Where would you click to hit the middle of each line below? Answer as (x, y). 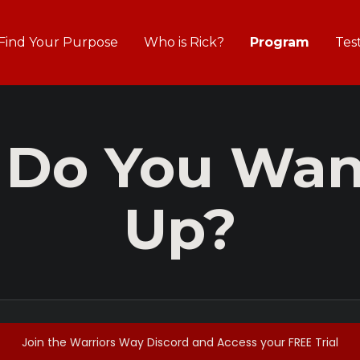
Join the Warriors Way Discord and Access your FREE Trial (180, 342)
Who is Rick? (184, 42)
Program (280, 42)
